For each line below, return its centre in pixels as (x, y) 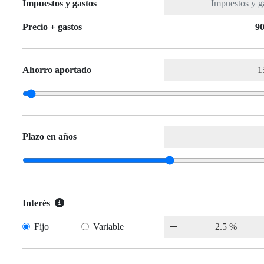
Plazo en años (49, 137)
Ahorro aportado (57, 70)
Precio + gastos (52, 27)
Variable (109, 227)
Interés (36, 203)
